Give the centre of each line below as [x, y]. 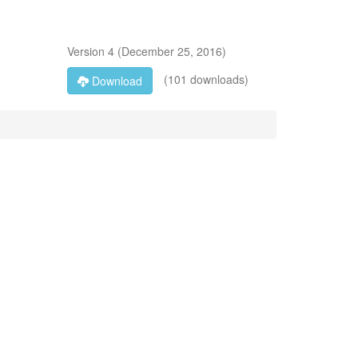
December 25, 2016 [171, 51]
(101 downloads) [204, 79]
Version [87, 51]
